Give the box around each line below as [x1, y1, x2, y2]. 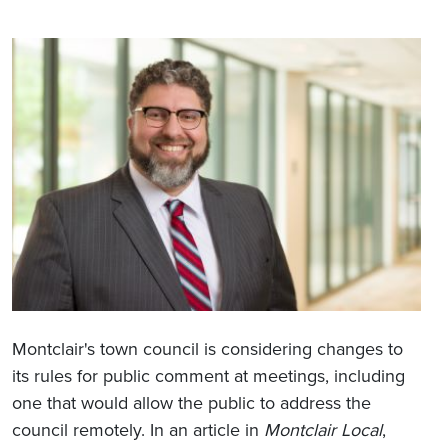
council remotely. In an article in [12, 419, 264, 441]
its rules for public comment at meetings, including [12, 365, 405, 387]
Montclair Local [264, 419, 382, 441]
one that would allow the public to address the [12, 392, 371, 414]
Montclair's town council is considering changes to [12, 338, 403, 360]
